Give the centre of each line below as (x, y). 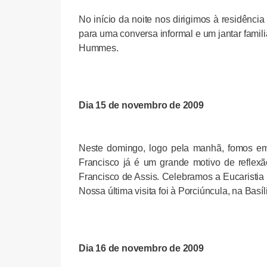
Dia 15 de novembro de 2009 (141, 105)
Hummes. (99, 48)
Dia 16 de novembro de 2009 (141, 248)
